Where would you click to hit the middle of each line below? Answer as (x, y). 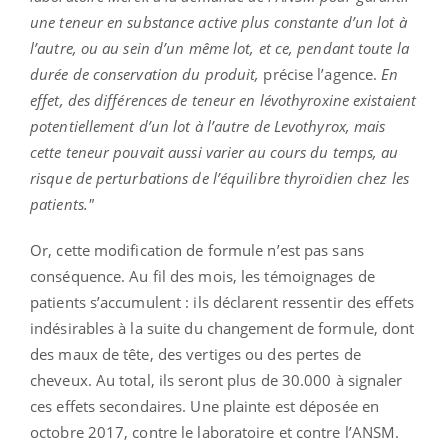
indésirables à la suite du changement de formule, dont (222, 328)
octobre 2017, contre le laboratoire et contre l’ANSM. (215, 432)
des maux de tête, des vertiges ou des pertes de (195, 354)
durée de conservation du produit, (145, 74)
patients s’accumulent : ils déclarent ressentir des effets (222, 302)
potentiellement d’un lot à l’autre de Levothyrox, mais (208, 126)
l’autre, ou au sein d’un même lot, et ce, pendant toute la (219, 48)
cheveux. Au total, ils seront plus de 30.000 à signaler (216, 380)
